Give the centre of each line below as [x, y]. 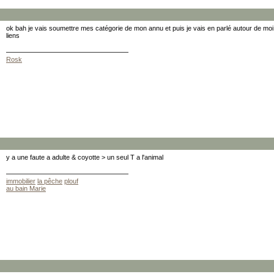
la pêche [50, 181]
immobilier [21, 181]
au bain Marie [26, 188]
